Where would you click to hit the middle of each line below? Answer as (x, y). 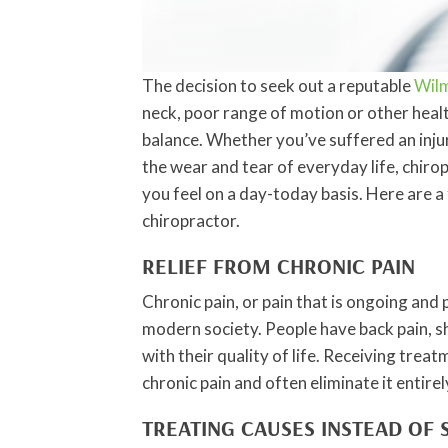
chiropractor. (191, 221)
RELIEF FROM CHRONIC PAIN (278, 266)
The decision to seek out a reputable (278, 86)
